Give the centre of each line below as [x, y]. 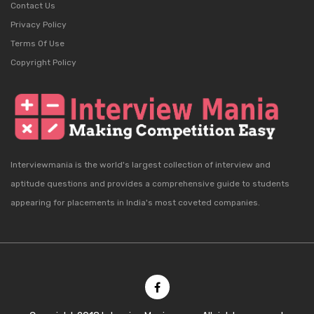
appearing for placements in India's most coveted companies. [135, 202]
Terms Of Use [37, 43]
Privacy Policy [39, 25]
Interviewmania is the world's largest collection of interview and [141, 164]
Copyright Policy [43, 62]
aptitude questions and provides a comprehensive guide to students [150, 183]
